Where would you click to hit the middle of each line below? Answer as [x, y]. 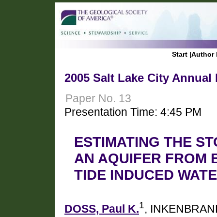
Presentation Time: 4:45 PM [133, 112]
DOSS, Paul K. [102, 209]
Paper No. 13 [98, 98]
